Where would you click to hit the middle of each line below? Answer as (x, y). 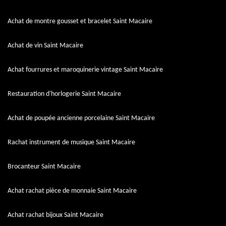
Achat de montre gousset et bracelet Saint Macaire (80, 21)
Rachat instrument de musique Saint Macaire (71, 143)
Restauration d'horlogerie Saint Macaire (64, 94)
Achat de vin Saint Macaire (45, 46)
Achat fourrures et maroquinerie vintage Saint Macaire (85, 70)
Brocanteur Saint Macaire (44, 167)
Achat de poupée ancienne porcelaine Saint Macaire (81, 118)
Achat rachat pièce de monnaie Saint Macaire (72, 191)
